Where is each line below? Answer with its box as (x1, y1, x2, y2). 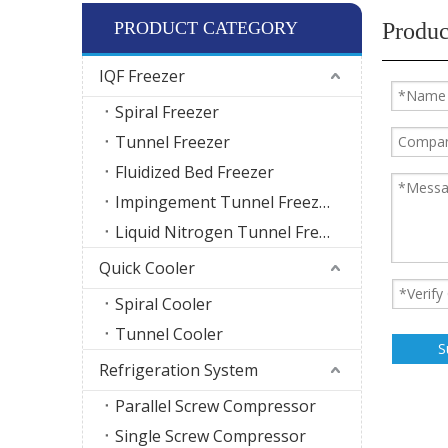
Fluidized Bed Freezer (115, 160, 274, 183)
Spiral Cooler (115, 292, 212, 315)
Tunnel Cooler (115, 322, 223, 345)
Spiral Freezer (115, 100, 219, 123)
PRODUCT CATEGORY (114, 17, 298, 38)
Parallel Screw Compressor (115, 394, 316, 417)
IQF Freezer (99, 64, 185, 87)
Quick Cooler (99, 256, 195, 279)
